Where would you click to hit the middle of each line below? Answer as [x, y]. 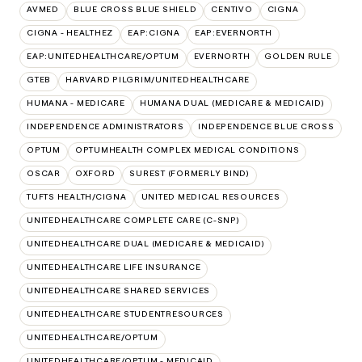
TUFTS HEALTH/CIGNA [77, 196]
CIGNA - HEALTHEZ [70, 32]
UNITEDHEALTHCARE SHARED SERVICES [118, 290]
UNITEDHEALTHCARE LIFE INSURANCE [114, 267]
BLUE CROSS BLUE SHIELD [135, 9]
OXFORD [95, 173]
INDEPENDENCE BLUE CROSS [266, 126]
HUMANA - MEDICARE [76, 103]
